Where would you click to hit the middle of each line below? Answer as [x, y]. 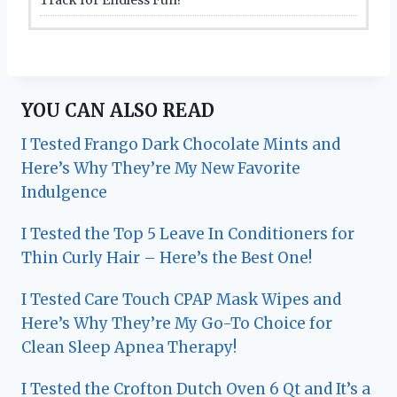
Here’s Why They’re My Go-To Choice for [177, 323]
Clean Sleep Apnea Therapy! [129, 347]
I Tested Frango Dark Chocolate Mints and [181, 144]
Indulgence [64, 192]
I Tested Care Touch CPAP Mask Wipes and [181, 299]
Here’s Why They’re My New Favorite [161, 168]
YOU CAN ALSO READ [118, 110]
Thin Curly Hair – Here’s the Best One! [167, 257]
